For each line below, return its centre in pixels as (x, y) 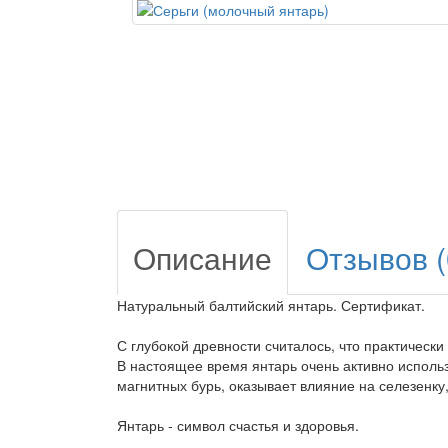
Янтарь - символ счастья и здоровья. (238, 425)
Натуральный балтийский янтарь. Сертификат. (271, 305)
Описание (202, 257)
